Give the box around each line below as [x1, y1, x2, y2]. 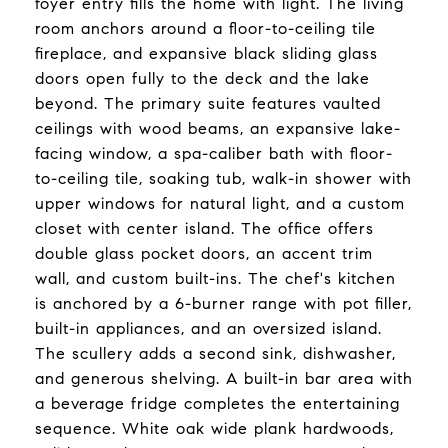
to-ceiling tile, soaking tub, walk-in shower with [35, 169, 412, 188]
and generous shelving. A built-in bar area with [35, 369, 413, 388]
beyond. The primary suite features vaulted [35, 94, 381, 113]
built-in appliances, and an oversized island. [35, 319, 382, 338]
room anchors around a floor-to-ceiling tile [35, 19, 376, 38]
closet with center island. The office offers [35, 219, 374, 238]
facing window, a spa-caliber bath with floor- [35, 144, 393, 163]
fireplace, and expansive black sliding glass [35, 44, 378, 63]
